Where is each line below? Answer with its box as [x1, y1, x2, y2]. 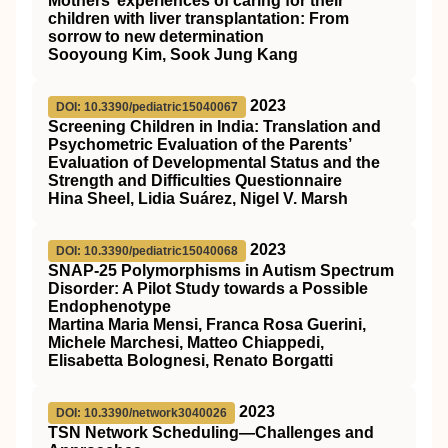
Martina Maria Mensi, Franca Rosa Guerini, [48, 316, 366, 333]
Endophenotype [48, 298, 171, 315]
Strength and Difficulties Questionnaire [48, 172, 342, 189]
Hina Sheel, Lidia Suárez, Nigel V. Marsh [48, 190, 348, 207]
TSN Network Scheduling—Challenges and [48, 424, 374, 441]
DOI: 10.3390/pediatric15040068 [56, 244, 238, 258]
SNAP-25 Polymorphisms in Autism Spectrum [48, 262, 394, 279]
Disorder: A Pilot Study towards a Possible [48, 280, 368, 297]
